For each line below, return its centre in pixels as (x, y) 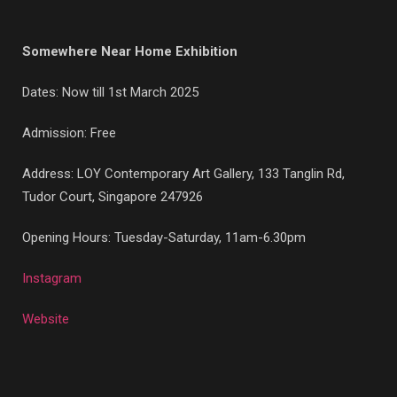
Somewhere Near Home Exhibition (130, 51)
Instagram (52, 278)
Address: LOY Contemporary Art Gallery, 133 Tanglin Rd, (183, 173)
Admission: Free (69, 132)
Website (46, 319)
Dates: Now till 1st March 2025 (110, 92)
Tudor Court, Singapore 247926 (113, 196)
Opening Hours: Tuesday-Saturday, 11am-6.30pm (164, 237)
